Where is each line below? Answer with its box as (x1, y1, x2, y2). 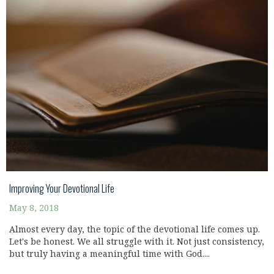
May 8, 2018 (9, 203, 59, 214)
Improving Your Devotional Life (9, 181, 114, 196)
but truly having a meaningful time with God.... (9, 249, 210, 260)
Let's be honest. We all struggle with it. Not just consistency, (9, 237, 264, 248)
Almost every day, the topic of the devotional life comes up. (9, 224, 260, 235)
